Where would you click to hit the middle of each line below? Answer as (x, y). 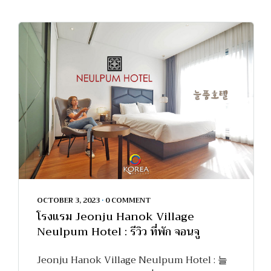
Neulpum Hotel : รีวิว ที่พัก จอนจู (118, 231)
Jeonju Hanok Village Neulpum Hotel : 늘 (132, 260)
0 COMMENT (128, 200)
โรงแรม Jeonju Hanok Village (116, 216)
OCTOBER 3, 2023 (68, 200)
